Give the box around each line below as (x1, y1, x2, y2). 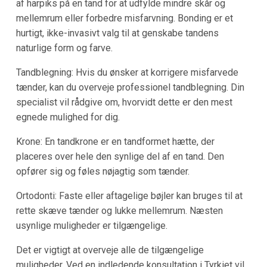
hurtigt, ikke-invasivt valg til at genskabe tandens (15, 27, 219, 39)
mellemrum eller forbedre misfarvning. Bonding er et (15, 12, 233, 24)
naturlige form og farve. (15, 42, 113, 54)
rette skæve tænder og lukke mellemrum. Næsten (15, 204, 223, 216)
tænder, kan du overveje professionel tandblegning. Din (15, 81, 244, 93)
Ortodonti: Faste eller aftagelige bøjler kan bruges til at (15, 190, 243, 201)
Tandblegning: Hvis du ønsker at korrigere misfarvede (15, 66, 238, 78)
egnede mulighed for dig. (15, 111, 120, 123)
